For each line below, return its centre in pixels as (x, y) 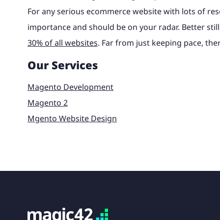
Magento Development (70, 87)
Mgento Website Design (72, 119)
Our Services (63, 65)
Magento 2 (48, 103)
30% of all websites (63, 43)
